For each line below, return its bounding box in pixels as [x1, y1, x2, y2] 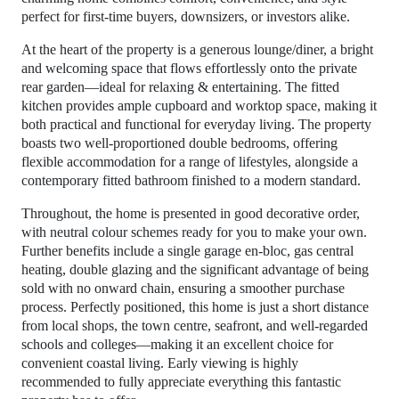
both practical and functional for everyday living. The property [21, 116, 371, 132]
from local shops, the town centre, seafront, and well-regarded [21, 317, 368, 333]
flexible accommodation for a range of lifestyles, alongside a [21, 153, 358, 169]
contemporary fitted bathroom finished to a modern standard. [21, 172, 361, 188]
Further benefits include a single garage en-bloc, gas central [21, 242, 354, 258]
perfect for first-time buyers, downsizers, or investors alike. [21, 8, 350, 24]
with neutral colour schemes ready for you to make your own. [21, 224, 367, 240]
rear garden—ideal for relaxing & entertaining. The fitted [21, 78, 339, 94]
